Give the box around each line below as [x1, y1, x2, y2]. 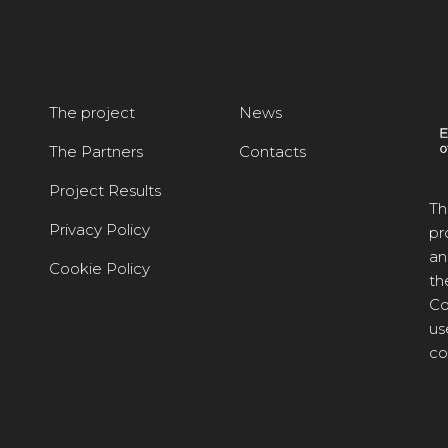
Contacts [239, 141, 306, 161]
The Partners [49, 141, 143, 161]
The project [49, 102, 135, 122]
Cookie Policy [49, 258, 150, 278]
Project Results [49, 180, 161, 200]
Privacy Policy [49, 219, 150, 239]
